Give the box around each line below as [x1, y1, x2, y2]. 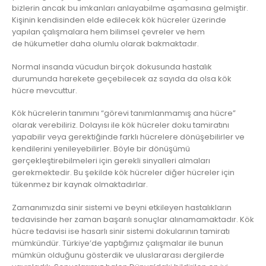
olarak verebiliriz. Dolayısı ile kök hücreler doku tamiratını [12, 119, 229, 131]
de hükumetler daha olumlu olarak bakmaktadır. [12, 38, 199, 50]
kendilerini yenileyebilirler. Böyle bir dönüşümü [12, 143, 190, 155]
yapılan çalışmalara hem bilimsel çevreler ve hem [12, 26, 205, 38]
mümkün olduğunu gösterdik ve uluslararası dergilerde [12, 249, 224, 261]
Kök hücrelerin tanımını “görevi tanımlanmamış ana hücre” [12, 107, 236, 119]
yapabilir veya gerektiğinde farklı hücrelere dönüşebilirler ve [12, 131, 245, 143]
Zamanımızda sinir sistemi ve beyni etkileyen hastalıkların [12, 201, 232, 213]
